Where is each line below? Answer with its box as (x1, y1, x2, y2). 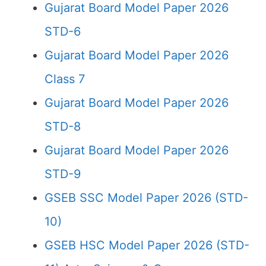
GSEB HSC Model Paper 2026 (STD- (45, 238, 249, 252)
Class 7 (45, 72, 85, 86)
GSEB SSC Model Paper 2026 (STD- (45, 191, 248, 205)
